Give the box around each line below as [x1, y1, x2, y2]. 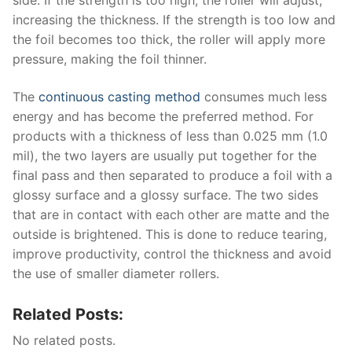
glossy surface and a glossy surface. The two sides [13, 187, 318, 203]
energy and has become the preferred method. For [13, 108, 313, 125]
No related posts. [13, 332, 115, 348]
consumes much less [200, 89, 327, 105]
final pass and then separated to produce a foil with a [13, 167, 332, 184]
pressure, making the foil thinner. [13, 51, 207, 68]
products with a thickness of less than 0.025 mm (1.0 [13, 128, 328, 145]
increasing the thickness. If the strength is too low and [13, 12, 335, 28]
